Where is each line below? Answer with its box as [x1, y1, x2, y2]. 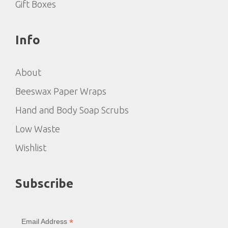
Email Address [21, 217, 69, 226]
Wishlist [15, 142, 46, 153]
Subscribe [15, 177, 73, 191]
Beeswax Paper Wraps [15, 86, 106, 97]
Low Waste [15, 124, 60, 134]
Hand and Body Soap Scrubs [15, 105, 129, 116]
